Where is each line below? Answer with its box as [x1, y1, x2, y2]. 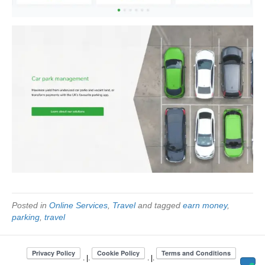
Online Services [49, 200, 108, 210]
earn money [183, 200, 227, 210]
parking [12, 212, 40, 222]
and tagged [135, 200, 183, 210]
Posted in [12, 200, 49, 210]
